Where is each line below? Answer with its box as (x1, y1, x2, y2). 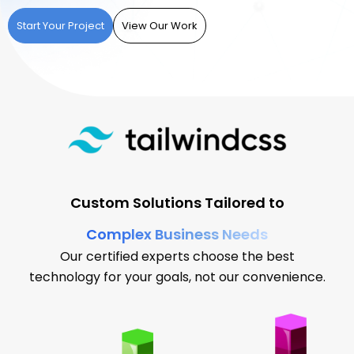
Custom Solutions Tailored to (70, 193, 284, 213)
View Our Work (122, 18, 198, 33)
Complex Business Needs (86, 224, 268, 244)
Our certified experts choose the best (59, 247, 295, 265)
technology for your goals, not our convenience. (28, 268, 326, 286)
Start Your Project (17, 18, 104, 33)
